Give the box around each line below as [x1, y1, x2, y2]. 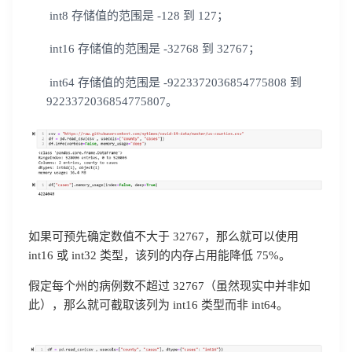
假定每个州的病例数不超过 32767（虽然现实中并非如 [28, 280, 310, 293]
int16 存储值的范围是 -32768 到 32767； [46, 42, 260, 56]
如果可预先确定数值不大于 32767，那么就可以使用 [28, 230, 299, 244]
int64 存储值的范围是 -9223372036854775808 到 [46, 76, 302, 90]
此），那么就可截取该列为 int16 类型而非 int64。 [28, 299, 288, 312]
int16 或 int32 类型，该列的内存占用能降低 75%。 [28, 249, 291, 262]
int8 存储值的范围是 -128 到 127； [46, 9, 229, 22]
